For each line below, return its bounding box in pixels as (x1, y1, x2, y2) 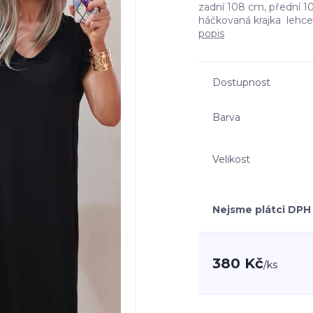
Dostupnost (212, 76, 270, 89)
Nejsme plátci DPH (212, 203, 311, 216)
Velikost (212, 152, 250, 166)
